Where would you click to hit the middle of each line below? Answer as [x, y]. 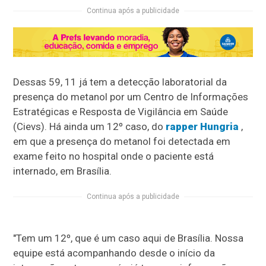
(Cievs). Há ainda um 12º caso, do [90, 127]
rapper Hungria [202, 127]
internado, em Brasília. [63, 171]
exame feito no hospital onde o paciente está [114, 156]
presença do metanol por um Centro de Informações [131, 97]
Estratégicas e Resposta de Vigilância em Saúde [121, 112]
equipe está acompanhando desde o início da [114, 253]
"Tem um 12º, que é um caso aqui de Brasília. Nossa [129, 238]
